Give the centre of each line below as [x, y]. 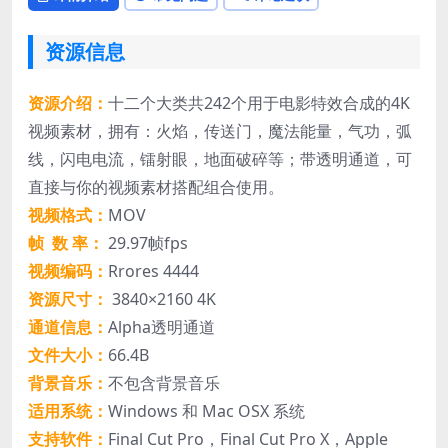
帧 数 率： [66, 243]
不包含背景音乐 [164, 383]
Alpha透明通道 [161, 327]
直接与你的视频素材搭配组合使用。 [156, 187]
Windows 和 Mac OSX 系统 [206, 411]
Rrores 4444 [153, 271]
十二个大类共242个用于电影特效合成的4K [259, 103]
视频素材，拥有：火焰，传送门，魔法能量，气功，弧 [220, 131]
